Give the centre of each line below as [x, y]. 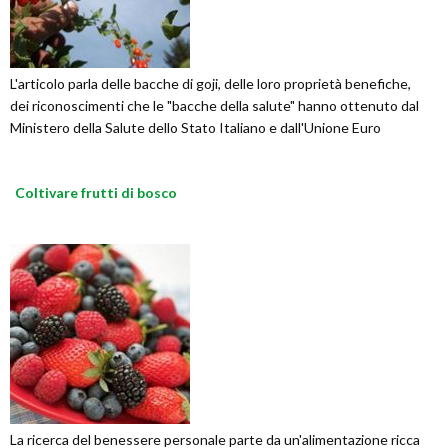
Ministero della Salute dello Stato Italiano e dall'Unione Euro [195, 127]
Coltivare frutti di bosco [96, 192]
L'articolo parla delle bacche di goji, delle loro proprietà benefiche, [210, 83]
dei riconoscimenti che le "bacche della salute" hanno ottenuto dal [214, 105]
